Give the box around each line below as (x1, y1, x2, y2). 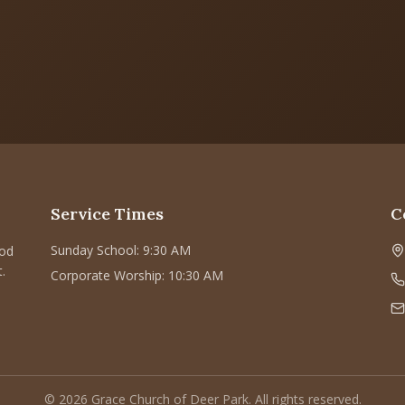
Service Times (51, 203, 164, 224)
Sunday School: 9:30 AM (51, 241, 191, 259)
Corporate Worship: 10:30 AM (51, 267, 223, 284)
